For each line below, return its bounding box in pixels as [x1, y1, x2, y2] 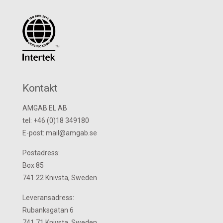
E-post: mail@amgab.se [22, 128, 97, 137]
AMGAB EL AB [22, 104, 67, 112]
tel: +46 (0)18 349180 [22, 116, 89, 124]
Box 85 [22, 161, 44, 169]
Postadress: [22, 148, 60, 157]
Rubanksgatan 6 [22, 206, 74, 214]
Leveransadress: [22, 193, 74, 202]
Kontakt [22, 82, 58, 94]
